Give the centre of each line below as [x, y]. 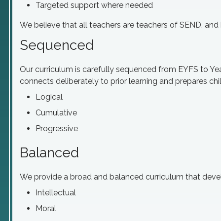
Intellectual [56, 193]
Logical [49, 97]
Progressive [57, 129]
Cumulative [56, 113]
